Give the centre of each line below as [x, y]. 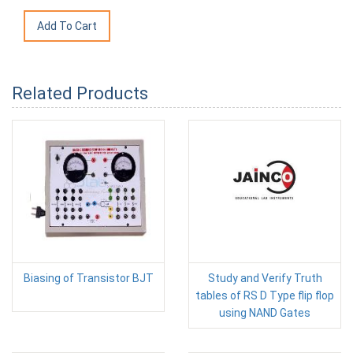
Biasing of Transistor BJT [88, 279]
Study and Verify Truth [265, 279]
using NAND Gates [265, 313]
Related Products [80, 94]
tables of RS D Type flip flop [265, 296]
